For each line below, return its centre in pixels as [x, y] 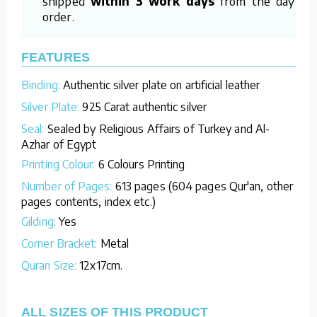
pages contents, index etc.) [88, 201]
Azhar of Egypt [59, 144]
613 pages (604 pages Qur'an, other [204, 186]
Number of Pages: [68, 186]
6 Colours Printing [142, 164]
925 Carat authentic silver [145, 106]
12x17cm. [101, 265]
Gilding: [40, 221]
